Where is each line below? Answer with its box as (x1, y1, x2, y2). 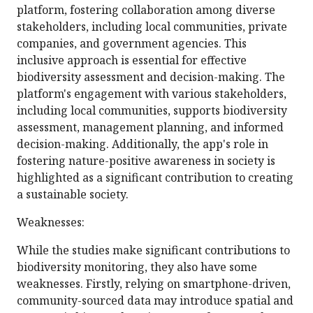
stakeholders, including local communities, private (17, 19, 287, 35)
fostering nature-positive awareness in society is (17, 153, 275, 169)
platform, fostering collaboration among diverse (17, 2, 275, 18)
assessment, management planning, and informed (17, 119, 284, 136)
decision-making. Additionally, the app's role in (17, 136, 268, 152)
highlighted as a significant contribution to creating (17, 170, 293, 186)
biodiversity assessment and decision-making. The (17, 69, 285, 85)
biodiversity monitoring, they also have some (17, 259, 257, 275)
